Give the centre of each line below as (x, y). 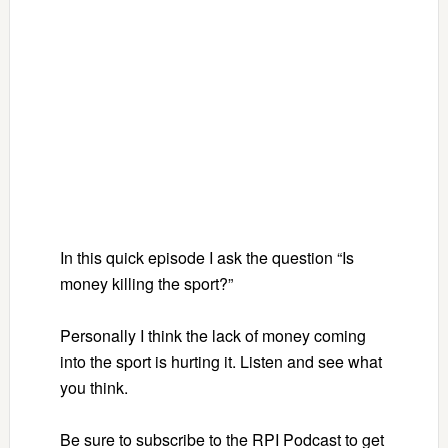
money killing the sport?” (148, 283)
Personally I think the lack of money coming (212, 335)
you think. (95, 387)
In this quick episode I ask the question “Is (206, 257)
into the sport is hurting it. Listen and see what (220, 361)
